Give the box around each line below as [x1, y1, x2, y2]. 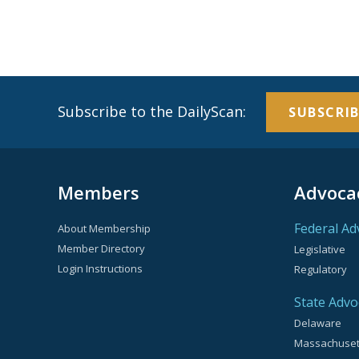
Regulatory [293, 261, 347, 276]
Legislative [293, 241, 345, 256]
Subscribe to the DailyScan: [58, 101, 258, 121]
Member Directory [58, 240, 145, 256]
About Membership [58, 220, 151, 236]
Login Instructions [58, 260, 143, 276]
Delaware [293, 315, 341, 330]
